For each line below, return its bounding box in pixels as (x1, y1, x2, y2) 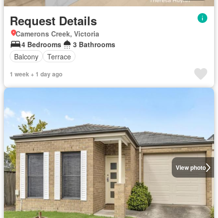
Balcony (14, 51, 38, 61)
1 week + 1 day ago (10, 70, 62, 78)
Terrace (47, 51, 71, 61)
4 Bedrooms (21, 39, 61, 49)
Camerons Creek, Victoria (16, 29, 99, 38)
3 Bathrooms (73, 39, 115, 49)
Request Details (10, 12, 97, 29)
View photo (175, 163, 206, 172)
